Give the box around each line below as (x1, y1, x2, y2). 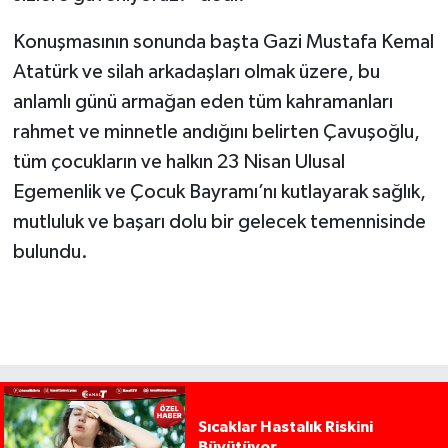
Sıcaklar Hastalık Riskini (197, 419, 373, 436)
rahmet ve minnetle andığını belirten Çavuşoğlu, (12, 122, 420, 143)
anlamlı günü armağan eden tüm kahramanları (12, 92, 393, 113)
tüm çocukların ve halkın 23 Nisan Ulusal (12, 152, 345, 173)
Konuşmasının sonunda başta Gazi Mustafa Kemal (12, 32, 434, 53)
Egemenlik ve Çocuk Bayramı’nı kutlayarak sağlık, (12, 182, 426, 203)
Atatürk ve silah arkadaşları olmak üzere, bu (12, 62, 380, 83)
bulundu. (12, 242, 88, 263)
